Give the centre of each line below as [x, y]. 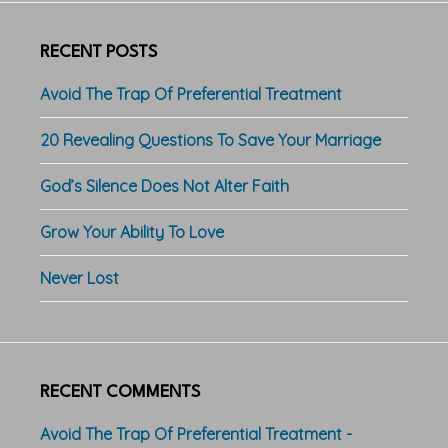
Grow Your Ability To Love [132, 231]
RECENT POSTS [98, 52]
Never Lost [79, 277]
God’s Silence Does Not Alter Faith [164, 185]
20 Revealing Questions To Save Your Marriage [210, 139]
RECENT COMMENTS [120, 392]
